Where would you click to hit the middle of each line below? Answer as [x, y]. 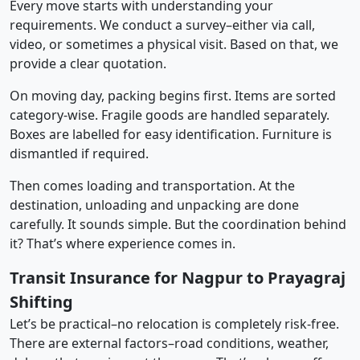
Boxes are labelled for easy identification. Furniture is [171, 134]
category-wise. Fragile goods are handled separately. [170, 115]
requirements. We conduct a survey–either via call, [162, 25]
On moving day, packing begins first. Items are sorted [173, 95]
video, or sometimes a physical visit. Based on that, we [174, 44]
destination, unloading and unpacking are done [154, 205]
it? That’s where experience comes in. [123, 243]
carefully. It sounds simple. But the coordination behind [178, 224]
